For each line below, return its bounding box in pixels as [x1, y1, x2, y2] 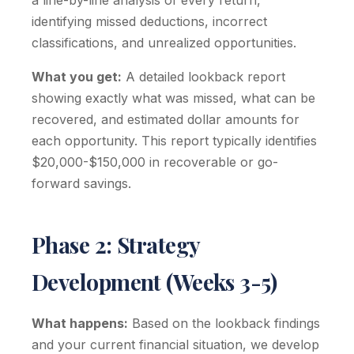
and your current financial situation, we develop [32, 337, 319, 352]
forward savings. [32, 175, 131, 191]
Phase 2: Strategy [32, 230, 200, 259]
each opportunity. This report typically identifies [32, 133, 317, 149]
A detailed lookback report [122, 69, 285, 85]
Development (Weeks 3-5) [32, 267, 277, 296]
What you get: [32, 69, 122, 85]
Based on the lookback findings [128, 315, 320, 331]
